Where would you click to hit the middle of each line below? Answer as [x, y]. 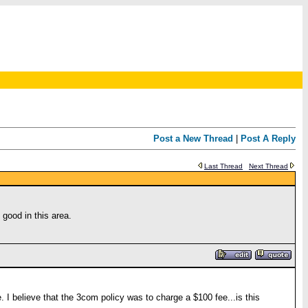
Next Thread [268, 166]
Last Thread [223, 166]
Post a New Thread [193, 139]
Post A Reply [268, 139]
